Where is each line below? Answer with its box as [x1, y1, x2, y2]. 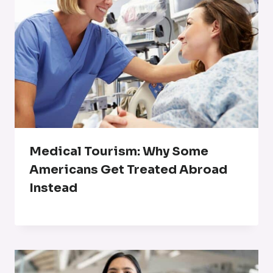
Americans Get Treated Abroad [29, 161, 227, 177]
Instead [29, 180, 77, 196]
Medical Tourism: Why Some [29, 143, 208, 159]
